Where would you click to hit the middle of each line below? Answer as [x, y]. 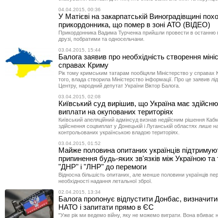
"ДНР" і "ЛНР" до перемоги [102, 167]
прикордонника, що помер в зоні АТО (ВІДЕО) [134, 25]
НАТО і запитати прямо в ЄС [106, 207]
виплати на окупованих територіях [116, 112]
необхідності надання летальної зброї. [105, 181]
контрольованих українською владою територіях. [119, 132]
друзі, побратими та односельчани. [101, 39]
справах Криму [83, 65]
